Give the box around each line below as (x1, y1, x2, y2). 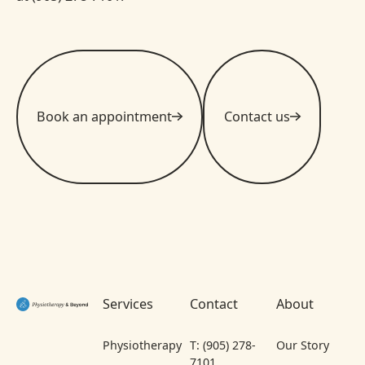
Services (103, 295, 154, 314)
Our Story (276, 336, 330, 353)
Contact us (223, 108, 290, 126)
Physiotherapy (103, 336, 182, 353)
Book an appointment (37, 108, 173, 126)
